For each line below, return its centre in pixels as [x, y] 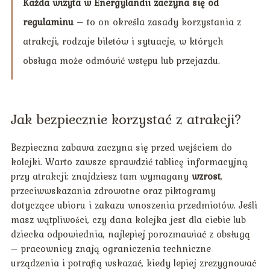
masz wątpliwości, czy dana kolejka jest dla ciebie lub [128, 220]
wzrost [206, 176]
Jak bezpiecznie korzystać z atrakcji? [126, 119]
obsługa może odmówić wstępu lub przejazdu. [121, 61]
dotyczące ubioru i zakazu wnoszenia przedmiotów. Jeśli [134, 205]
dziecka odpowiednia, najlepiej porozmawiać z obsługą [130, 234]
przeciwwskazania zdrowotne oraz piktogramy [113, 191]
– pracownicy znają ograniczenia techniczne [111, 249]
